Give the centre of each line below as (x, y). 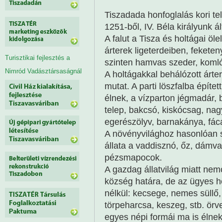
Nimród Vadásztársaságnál (43, 71)
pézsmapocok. (133, 157)
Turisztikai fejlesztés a (37, 57)
